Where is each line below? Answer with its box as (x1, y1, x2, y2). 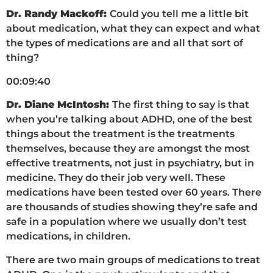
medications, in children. (6, 230, 130, 243)
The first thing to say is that (112, 99, 249, 111)
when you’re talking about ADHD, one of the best (6, 113, 252, 126)
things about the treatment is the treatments (6, 128, 235, 140)
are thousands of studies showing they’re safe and (6, 201, 258, 213)
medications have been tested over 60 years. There (6, 186, 261, 199)
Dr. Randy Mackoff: (6, 8, 110, 20)
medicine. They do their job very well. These (6, 172, 225, 184)
